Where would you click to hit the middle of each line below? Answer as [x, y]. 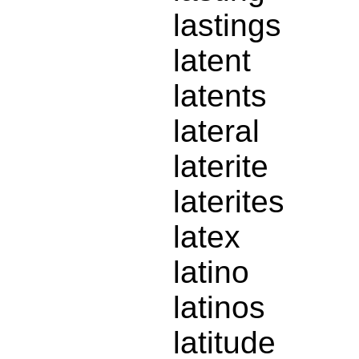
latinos [219, 308]
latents [220, 96]
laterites [229, 202]
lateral [216, 131]
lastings [227, 26]
